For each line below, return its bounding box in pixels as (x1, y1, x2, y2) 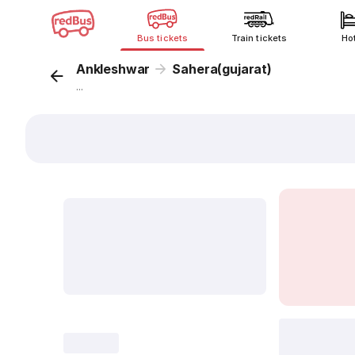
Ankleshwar (76, 61, 151, 77)
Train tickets (231, 32, 287, 44)
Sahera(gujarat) (172, 61, 272, 77)
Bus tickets (137, 32, 188, 44)
